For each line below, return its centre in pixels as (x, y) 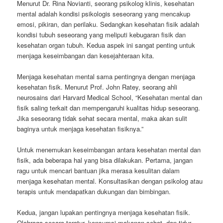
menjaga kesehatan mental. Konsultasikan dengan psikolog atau (110, 181)
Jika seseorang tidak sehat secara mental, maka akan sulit (102, 118)
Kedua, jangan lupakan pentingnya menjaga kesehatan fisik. (104, 213)
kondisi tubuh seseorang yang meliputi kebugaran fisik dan (102, 34)
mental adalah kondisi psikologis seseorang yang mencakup (104, 13)
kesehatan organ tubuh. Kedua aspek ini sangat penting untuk (106, 45)
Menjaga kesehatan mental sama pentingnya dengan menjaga (106, 76)
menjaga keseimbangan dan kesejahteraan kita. (86, 55)
